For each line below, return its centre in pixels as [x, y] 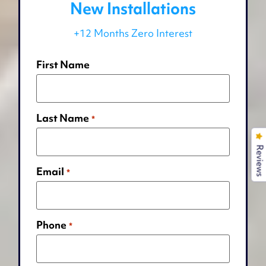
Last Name [63, 118]
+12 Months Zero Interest [133, 33]
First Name [63, 64]
